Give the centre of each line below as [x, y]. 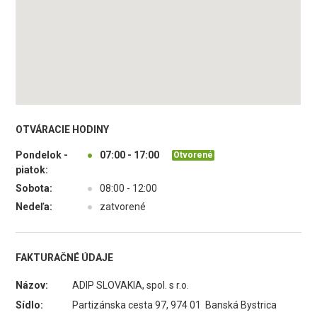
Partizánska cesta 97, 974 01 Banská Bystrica [175, 305]
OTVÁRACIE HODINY [63, 129]
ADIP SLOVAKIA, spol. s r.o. [131, 285]
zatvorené [123, 207]
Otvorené [194, 155]
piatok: [32, 170]
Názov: [32, 285]
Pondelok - [42, 155]
